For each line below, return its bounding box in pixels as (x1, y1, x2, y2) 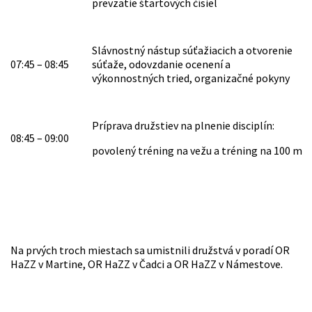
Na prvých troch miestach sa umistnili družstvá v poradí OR (10, 243, 290, 258)
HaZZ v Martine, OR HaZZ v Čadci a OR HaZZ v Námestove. (10, 257, 285, 272)
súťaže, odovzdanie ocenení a (92, 57, 231, 72)
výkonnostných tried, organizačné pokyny (92, 71, 290, 86)
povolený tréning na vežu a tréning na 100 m (92, 143, 302, 158)
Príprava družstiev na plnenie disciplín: (92, 118, 274, 133)
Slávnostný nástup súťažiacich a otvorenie (92, 43, 292, 58)
